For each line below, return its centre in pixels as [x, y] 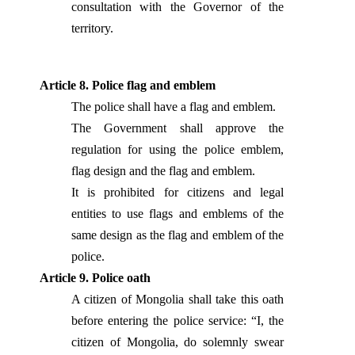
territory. [92, 28]
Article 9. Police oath [95, 278]
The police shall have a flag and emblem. [174, 107]
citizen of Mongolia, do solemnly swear [177, 342]
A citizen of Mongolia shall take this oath [177, 299]
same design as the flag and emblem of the [177, 235]
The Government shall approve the [177, 128]
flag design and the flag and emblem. [163, 171]
